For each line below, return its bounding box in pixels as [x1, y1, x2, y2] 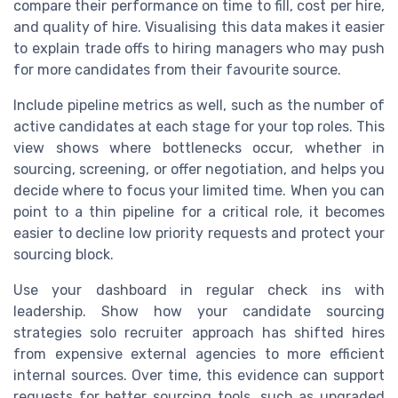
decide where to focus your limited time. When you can [13, 181, 385, 199]
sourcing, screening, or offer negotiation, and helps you [13, 160, 385, 178]
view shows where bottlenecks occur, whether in [13, 139, 385, 156]
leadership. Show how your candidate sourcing [13, 302, 385, 320]
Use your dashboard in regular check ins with [13, 281, 385, 298]
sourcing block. [13, 245, 114, 263]
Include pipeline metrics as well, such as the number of [13, 96, 385, 114]
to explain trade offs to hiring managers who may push [13, 39, 385, 57]
